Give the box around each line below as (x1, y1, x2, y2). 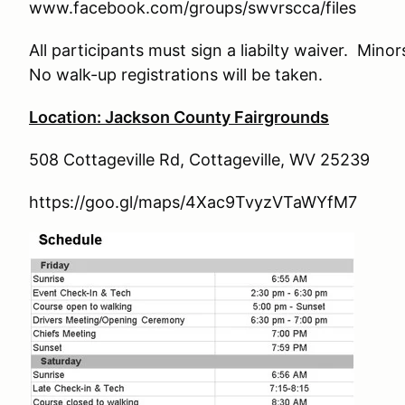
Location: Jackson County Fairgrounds (29, 108, 329, 127)
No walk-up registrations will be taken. (29, 65, 323, 84)
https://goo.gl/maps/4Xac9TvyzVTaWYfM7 (29, 193, 357, 212)
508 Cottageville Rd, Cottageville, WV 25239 (29, 150, 370, 169)
